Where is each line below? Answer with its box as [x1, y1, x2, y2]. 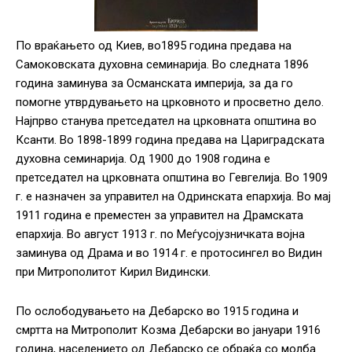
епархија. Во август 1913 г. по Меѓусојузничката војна [16, 227, 305, 242]
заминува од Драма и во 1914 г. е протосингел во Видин [16, 246, 322, 261]
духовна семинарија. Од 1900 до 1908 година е [16, 152, 270, 167]
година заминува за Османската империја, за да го [16, 76, 293, 91]
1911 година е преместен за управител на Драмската [16, 208, 303, 223]
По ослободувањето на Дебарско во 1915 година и [16, 304, 299, 319]
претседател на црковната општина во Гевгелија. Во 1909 [16, 170, 328, 185]
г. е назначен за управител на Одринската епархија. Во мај [16, 189, 331, 204]
